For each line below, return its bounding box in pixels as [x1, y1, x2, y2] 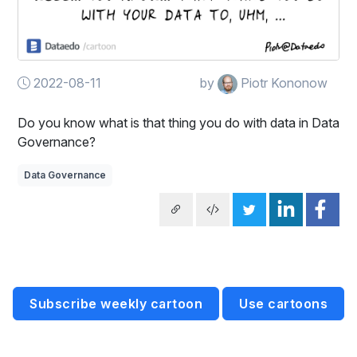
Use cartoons [239, 296, 328, 312]
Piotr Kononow [237, 75, 328, 92]
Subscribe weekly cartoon [29, 296, 202, 312]
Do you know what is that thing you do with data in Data [18, 115, 339, 131]
